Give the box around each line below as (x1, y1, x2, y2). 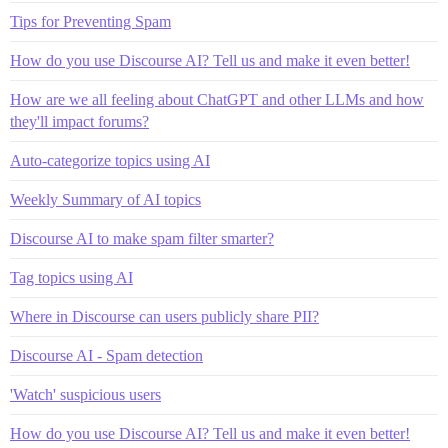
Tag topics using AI (10, 268, 133, 286)
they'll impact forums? (10, 112, 149, 130)
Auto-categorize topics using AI (10, 151, 210, 169)
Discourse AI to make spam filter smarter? (10, 229, 274, 247)
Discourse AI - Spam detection (10, 346, 203, 364)
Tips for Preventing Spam (10, 12, 171, 30)
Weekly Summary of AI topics (10, 190, 201, 208)
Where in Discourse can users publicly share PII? (10, 307, 319, 325)
